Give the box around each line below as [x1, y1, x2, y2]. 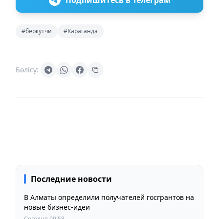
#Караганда [64, 26, 98, 35]
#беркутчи [22, 26, 52, 35]
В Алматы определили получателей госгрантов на [24, 192, 194, 202]
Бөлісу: [16, 65, 39, 74]
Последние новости [31, 173, 112, 184]
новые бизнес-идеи [24, 202, 90, 212]
